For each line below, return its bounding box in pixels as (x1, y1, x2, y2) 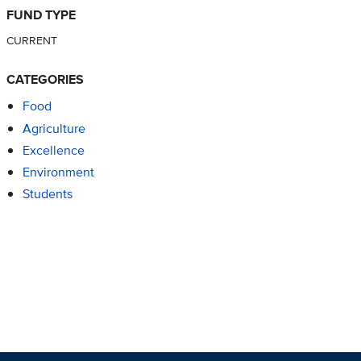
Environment (22, 162, 94, 181)
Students (22, 185, 73, 204)
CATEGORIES (6, 69, 84, 89)
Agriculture (22, 118, 85, 138)
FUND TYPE (6, 5, 76, 24)
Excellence (22, 140, 85, 160)
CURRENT (6, 31, 57, 48)
